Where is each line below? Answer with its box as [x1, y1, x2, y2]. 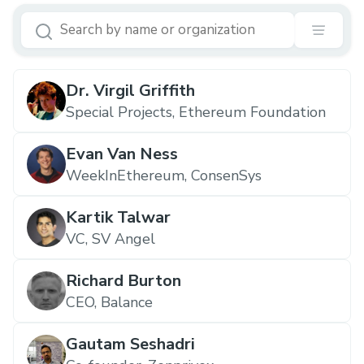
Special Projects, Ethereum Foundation [66, 102, 326, 122]
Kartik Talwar [66, 206, 171, 228]
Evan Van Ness [66, 143, 178, 165]
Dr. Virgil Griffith [66, 80, 195, 102]
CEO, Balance [66, 292, 153, 312]
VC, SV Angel [66, 229, 155, 249]
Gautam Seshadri [66, 333, 195, 355]
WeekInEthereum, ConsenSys [66, 166, 262, 185]
